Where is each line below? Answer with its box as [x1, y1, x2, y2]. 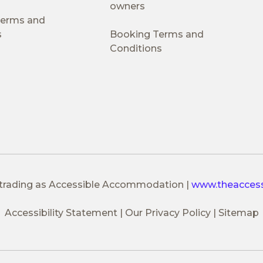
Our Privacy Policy [124, 207, 211, 218]
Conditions [109, 42, 162, 54]
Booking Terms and [109, 28, 204, 40]
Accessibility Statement [4, 207, 117, 218]
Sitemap [218, 207, 259, 218]
